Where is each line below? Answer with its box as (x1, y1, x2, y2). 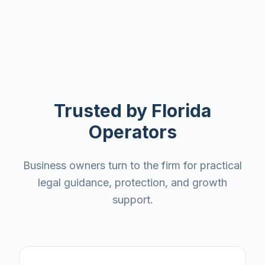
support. (112, 193, 153, 206)
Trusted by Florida (54, 100, 211, 121)
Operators (88, 121, 177, 143)
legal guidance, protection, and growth (38, 176, 227, 189)
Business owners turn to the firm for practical (23, 159, 242, 172)
